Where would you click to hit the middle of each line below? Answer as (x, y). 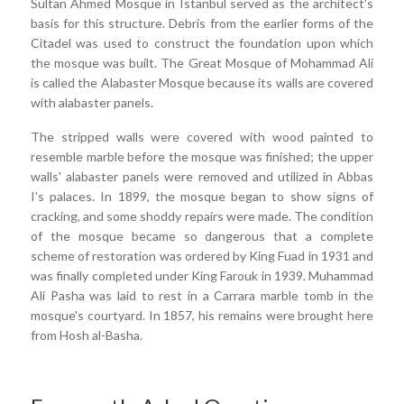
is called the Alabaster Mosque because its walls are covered (202, 83)
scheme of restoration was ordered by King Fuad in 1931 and (202, 256)
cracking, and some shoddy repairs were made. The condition (202, 216)
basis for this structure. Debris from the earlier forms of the (202, 23)
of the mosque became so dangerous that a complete (202, 236)
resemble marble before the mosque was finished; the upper (202, 156)
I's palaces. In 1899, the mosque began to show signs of (202, 196)
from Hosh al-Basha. (87, 335)
